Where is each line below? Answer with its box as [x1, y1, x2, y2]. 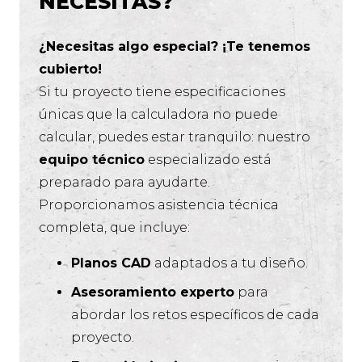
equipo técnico [39, 152, 145, 168]
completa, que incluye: [39, 220, 190, 236]
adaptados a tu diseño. [151, 255, 308, 271]
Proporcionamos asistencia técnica [39, 197, 279, 213]
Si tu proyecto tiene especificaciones [39, 84, 285, 100]
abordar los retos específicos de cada [71, 307, 319, 323]
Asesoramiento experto [71, 284, 234, 301]
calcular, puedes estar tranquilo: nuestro [39, 129, 310, 145]
